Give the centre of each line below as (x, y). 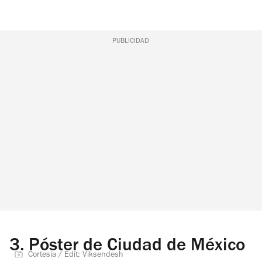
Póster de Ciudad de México (137, 247)
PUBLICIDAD (131, 41)
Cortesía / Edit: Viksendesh (76, 255)
